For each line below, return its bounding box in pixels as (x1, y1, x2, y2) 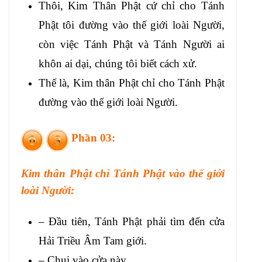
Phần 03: (71, 132, 115, 144)
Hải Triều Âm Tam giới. (39, 235, 147, 247)
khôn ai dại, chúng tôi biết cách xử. (39, 57, 197, 70)
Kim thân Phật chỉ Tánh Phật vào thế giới (21, 167, 225, 180)
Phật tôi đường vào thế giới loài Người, (39, 19, 225, 32)
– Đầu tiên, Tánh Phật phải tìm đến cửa (39, 215, 225, 228)
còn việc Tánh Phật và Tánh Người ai (39, 38, 225, 51)
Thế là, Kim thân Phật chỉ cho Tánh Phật (39, 77, 225, 89)
